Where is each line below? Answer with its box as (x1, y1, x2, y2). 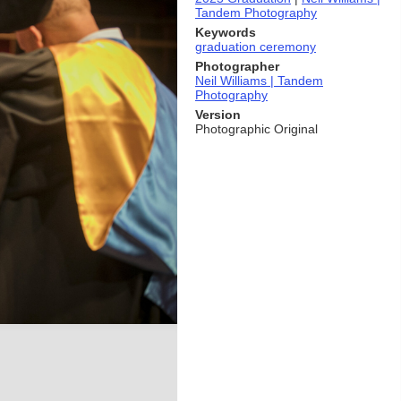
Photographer (195, 59, 279, 73)
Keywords (195, 25, 256, 39)
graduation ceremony (195, 39, 316, 54)
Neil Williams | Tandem (195, 73, 323, 88)
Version (195, 107, 241, 122)
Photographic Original (195, 122, 318, 136)
